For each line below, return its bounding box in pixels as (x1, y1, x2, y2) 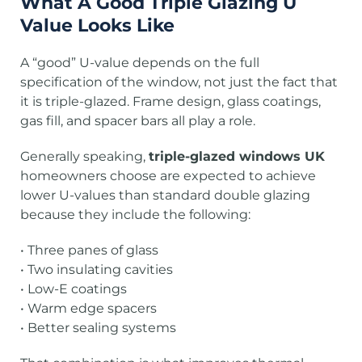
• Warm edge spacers (20, 301, 157, 316)
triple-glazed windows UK (149, 149, 325, 164)
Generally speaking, (20, 149, 149, 164)
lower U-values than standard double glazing (20, 187, 310, 203)
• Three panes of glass (20, 242, 158, 258)
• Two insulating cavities (20, 262, 173, 277)
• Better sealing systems (20, 320, 176, 335)
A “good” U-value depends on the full (20, 55, 259, 70)
